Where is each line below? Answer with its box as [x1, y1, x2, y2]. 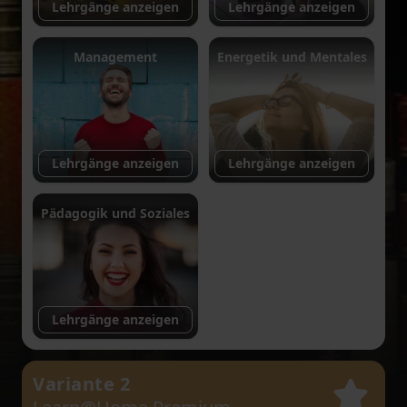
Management [74, 48, 157, 65]
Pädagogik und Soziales [41, 204, 190, 222]
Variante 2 [33, 372, 130, 396]
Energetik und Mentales [216, 48, 367, 65]
